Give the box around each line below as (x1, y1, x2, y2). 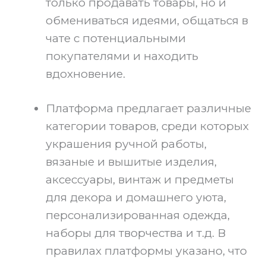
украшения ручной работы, (46, 137, 207, 151)
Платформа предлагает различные (46, 102, 251, 116)
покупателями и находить (46, 49, 198, 63)
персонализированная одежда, (46, 208, 230, 223)
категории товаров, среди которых (46, 119, 249, 134)
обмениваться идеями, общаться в (46, 13, 248, 27)
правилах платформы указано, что (46, 244, 247, 258)
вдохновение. (46, 66, 125, 81)
